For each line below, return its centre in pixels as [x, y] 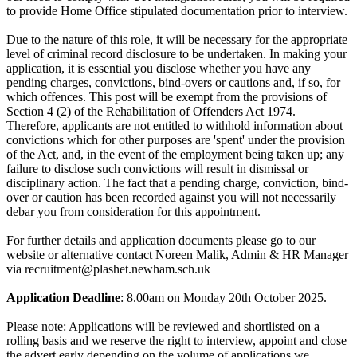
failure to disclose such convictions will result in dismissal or [157, 169]
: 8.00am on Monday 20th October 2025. [224, 298]
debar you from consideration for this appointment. [133, 212]
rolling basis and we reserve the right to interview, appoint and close [177, 341]
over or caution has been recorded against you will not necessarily [171, 198]
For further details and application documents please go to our [161, 241]
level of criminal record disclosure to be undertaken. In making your [177, 54]
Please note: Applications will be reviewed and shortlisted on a [163, 327]
